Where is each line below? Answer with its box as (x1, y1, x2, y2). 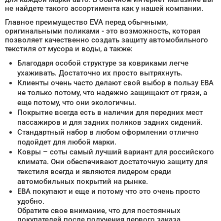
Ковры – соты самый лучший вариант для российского (17, 147, 214, 156)
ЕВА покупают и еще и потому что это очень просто (17, 186, 200, 196)
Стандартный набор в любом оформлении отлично (17, 127, 199, 137)
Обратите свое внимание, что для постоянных (17, 206, 181, 215)
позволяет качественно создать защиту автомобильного (5, 35, 208, 44)
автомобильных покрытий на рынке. (17, 177, 148, 186)
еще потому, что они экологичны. (17, 98, 136, 107)
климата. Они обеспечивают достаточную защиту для (17, 157, 208, 166)
